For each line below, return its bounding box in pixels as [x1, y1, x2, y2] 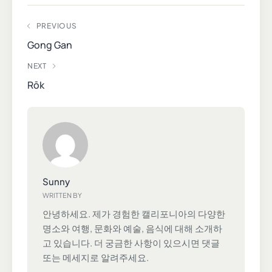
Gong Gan [27, 38, 72, 52]
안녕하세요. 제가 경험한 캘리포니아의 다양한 [42, 207, 225, 219]
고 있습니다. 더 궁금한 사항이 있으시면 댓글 [42, 236, 220, 248]
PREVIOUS [36, 21, 77, 30]
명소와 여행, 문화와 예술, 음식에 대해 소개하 [42, 222, 222, 234]
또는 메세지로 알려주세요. [42, 251, 149, 263]
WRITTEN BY [42, 191, 82, 199]
